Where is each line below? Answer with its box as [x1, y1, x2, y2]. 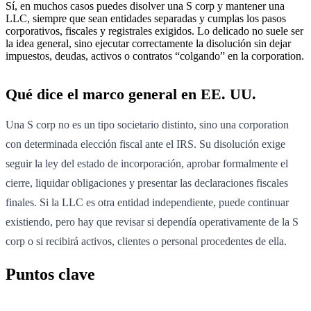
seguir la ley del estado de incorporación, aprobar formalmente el [6, 157, 288, 169]
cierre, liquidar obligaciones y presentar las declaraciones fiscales [6, 176, 288, 189]
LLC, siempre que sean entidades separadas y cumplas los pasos [6, 12, 286, 24]
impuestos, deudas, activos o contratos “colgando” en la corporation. [6, 49, 304, 62]
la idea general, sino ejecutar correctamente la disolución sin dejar [6, 37, 291, 49]
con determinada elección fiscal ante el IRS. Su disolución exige [6, 137, 285, 150]
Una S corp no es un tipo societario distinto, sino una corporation [6, 118, 289, 131]
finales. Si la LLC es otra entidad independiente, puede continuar [6, 196, 289, 208]
